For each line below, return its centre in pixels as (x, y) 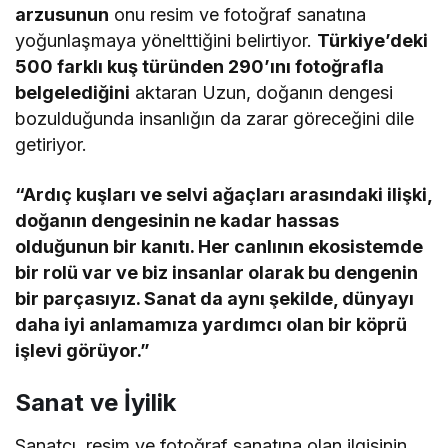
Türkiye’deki (373, 40)
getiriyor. (51, 144)
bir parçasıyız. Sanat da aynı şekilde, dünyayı (215, 298)
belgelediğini (72, 92)
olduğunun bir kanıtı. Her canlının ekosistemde (219, 246)
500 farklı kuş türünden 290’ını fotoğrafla (200, 66)
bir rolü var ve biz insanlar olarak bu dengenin (217, 272)
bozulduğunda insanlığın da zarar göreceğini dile (215, 118)
